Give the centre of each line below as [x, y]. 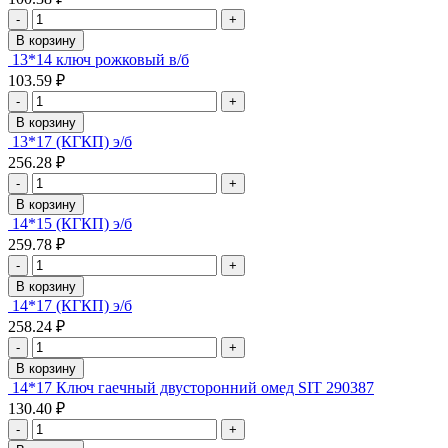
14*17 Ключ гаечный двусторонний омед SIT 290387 [193, 387]
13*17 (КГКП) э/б [72, 141]
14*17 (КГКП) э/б [72, 305]
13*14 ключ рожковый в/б [100, 59]
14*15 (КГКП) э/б [72, 223]
